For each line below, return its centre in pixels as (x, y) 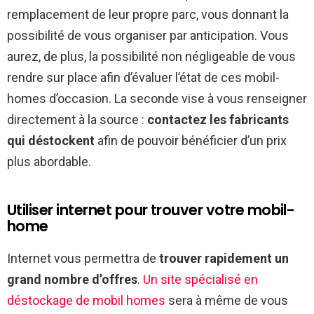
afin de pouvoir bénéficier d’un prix (191, 140)
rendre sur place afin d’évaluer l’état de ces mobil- (143, 77)
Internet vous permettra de (83, 258)
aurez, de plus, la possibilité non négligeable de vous (151, 56)
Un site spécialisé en (200, 279)
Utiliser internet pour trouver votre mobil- (151, 210)
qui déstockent (51, 140)
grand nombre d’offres (72, 279)
